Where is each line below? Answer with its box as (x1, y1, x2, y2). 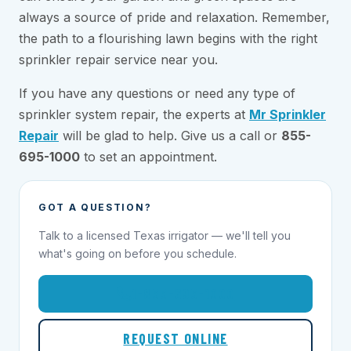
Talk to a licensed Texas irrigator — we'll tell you (38, 229, 291, 243)
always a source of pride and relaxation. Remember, (19, 9, 330, 26)
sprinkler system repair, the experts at (19, 107, 249, 123)
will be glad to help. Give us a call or (59, 128, 281, 144)
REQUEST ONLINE (123, 330, 228, 348)
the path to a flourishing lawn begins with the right (19, 31, 317, 47)
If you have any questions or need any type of (19, 85, 295, 102)
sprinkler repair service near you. (19, 52, 218, 68)
